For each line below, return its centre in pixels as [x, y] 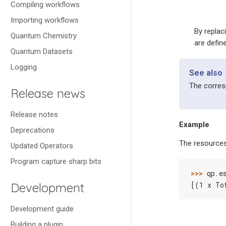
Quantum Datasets [42, 51]
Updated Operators [42, 146]
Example [194, 125]
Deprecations [33, 130]
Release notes [34, 115]
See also [206, 73]
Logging [24, 67]
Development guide [42, 209]
